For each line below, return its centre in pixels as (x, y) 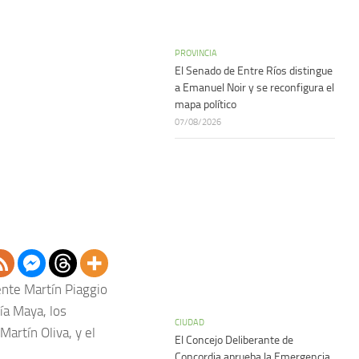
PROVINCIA (196, 53)
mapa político (206, 105)
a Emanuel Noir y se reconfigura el (254, 88)
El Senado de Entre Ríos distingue (254, 71)
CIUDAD (190, 322)
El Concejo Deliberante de (234, 340)
